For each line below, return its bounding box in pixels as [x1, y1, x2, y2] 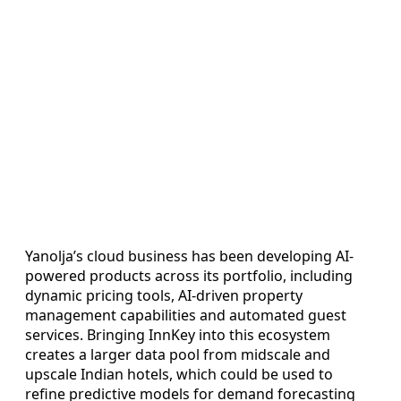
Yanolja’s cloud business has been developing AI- [25, 246, 354, 267]
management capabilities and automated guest [25, 305, 346, 326]
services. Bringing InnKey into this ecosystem [25, 325, 330, 346]
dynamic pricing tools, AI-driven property [25, 286, 303, 306]
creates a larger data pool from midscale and [25, 345, 330, 365]
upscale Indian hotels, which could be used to [25, 364, 333, 385]
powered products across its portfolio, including [25, 266, 353, 286]
